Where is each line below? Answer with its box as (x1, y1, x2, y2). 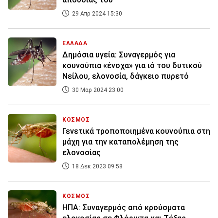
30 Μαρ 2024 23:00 (71, 87, 124, 94)
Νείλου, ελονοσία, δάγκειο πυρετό (62, 72, 189, 81)
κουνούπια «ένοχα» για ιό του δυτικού (62, 61, 202, 71)
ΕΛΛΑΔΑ (62, 40, 88, 47)
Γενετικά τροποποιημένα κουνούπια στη (62, 127, 210, 136)
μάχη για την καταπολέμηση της (62, 137, 179, 147)
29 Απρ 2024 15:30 (71, 10, 122, 18)
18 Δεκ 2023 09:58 (71, 163, 123, 170)
